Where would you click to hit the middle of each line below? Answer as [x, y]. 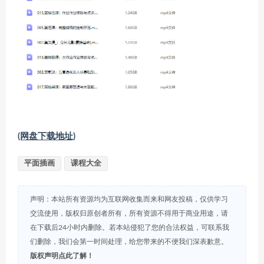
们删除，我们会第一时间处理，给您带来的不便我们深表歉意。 [129, 241]
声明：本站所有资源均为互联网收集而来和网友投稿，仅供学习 [129, 199]
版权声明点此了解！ [62, 255]
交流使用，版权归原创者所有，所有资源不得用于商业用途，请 [129, 213]
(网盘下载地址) [47, 136]
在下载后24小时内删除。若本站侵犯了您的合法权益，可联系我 [130, 227]
